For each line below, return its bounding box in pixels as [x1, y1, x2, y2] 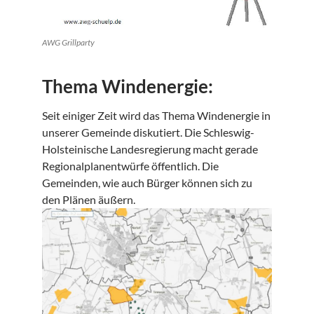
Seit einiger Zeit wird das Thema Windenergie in [42, 109, 271, 123]
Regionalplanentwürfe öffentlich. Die [42, 159, 219, 173]
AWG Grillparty [42, 37, 95, 48]
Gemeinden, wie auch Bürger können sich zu [42, 176, 252, 190]
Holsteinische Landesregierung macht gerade [42, 142, 258, 156]
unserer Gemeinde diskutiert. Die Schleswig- [42, 125, 254, 139]
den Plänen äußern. [42, 193, 135, 207]
